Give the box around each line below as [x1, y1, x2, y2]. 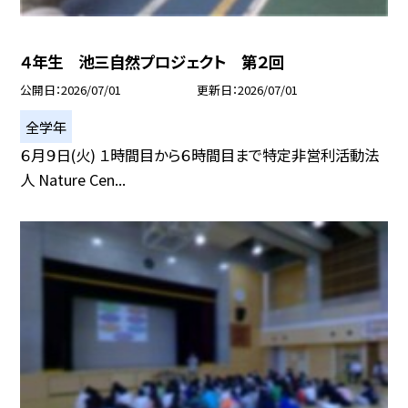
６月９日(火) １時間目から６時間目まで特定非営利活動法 [20, 144, 380, 167]
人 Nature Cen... [20, 168, 127, 191]
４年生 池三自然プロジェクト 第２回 [20, 50, 285, 74]
